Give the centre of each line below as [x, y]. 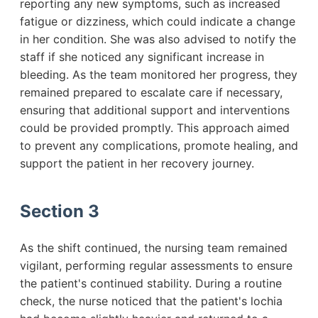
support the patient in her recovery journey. [137, 164]
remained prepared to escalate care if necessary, [151, 93]
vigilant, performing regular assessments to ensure [156, 266]
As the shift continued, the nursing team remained [154, 248]
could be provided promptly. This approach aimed [155, 128]
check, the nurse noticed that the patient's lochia [151, 301]
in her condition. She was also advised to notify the [158, 39]
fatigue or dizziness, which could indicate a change [158, 22]
